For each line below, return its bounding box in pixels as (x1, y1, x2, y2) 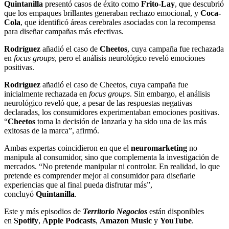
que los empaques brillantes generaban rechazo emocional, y (4, 9, 200, 18)
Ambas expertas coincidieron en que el (4, 144, 131, 153)
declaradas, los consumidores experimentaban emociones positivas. (4, 108, 219, 117)
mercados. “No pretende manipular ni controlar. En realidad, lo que (4, 162, 220, 171)
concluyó (4, 190, 36, 199)
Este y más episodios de (4, 207, 83, 216)
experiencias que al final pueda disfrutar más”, (4, 180, 152, 190)
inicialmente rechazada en (4, 89, 89, 99)
